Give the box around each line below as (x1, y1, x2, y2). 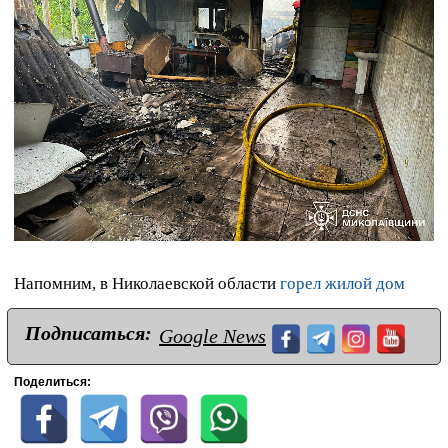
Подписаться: (25, 321, 152, 344)
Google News (159, 324, 266, 347)
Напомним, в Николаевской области (14, 273, 280, 293)
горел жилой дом (280, 273, 405, 293)
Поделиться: (14, 374, 91, 389)
